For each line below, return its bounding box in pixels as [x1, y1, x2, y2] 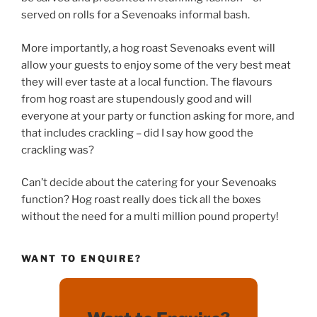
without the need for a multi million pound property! [21, 210, 279, 223]
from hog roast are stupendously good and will [21, 92, 252, 105]
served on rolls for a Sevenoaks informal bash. [21, 8, 250, 21]
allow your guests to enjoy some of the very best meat [21, 58, 291, 71]
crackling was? [21, 143, 94, 156]
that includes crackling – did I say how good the [21, 126, 253, 139]
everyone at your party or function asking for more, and [21, 109, 294, 122]
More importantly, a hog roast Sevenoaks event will [21, 41, 275, 54]
